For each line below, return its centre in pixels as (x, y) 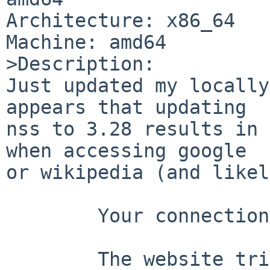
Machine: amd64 (86, 42)
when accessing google (126, 150)
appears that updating (126, 107)
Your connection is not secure (52, 215)
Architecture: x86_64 (121, 20)
